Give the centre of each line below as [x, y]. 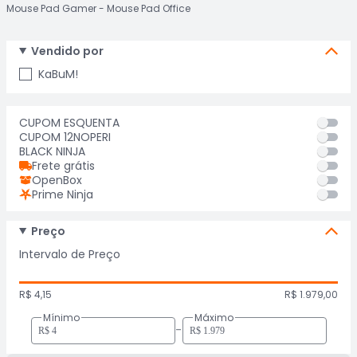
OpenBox [57, 180]
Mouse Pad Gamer [51, 8]
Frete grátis [63, 166]
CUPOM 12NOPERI [65, 137]
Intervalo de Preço [70, 254]
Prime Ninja [63, 194]
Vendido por [67, 51]
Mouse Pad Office [149, 8]
